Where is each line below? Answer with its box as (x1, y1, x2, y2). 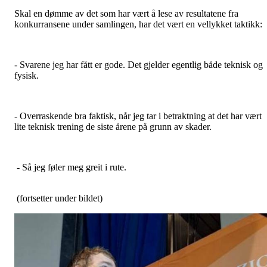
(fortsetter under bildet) (14, 193, 103, 203)
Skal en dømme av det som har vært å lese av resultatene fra (14, 8, 238, 18)
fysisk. (14, 70, 41, 80)
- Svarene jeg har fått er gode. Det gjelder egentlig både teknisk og (14, 60, 263, 70)
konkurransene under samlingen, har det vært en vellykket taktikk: (14, 19, 262, 29)
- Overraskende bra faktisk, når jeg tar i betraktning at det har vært (14, 111, 262, 121)
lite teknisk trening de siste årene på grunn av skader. (14, 122, 212, 132)
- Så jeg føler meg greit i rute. (14, 162, 126, 172)
